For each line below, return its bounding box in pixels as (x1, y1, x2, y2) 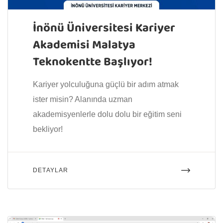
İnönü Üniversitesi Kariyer (33, 18, 175, 39)
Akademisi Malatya (33, 35, 135, 56)
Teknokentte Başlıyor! (33, 52, 152, 73)
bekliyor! (33, 125, 63, 134)
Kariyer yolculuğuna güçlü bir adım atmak (33, 80, 179, 89)
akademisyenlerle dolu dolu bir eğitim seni (33, 110, 182, 119)
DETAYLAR (33, 167, 69, 174)
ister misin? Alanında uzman (33, 95, 132, 104)
